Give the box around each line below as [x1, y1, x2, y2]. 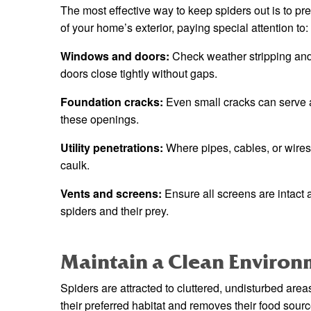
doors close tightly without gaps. [60, 65, 217, 82]
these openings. [60, 111, 139, 128]
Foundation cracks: [60, 94, 163, 110]
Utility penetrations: [60, 140, 163, 156]
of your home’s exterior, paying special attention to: [60, 19, 308, 36]
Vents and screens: [60, 185, 162, 202]
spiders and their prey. [60, 203, 169, 219]
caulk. [60, 157, 90, 174]
